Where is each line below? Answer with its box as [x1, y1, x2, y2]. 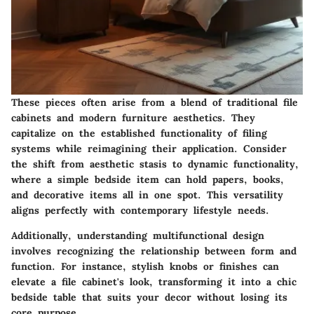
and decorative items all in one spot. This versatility [11, 189, 283, 202]
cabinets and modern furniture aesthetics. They [11, 111, 255, 125]
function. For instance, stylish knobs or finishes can [11, 260, 279, 273]
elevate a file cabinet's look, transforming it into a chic [11, 275, 296, 289]
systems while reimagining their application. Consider [11, 142, 287, 156]
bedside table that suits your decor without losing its [11, 291, 287, 304]
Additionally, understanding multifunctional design [11, 229, 264, 243]
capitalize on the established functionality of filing [11, 127, 267, 140]
